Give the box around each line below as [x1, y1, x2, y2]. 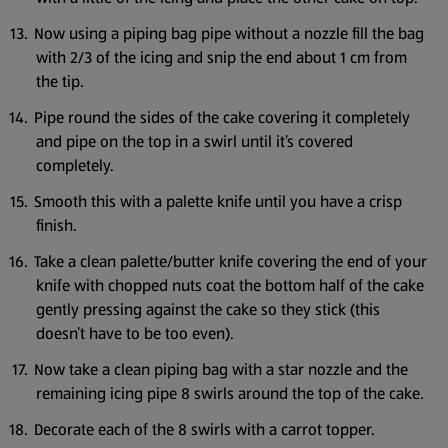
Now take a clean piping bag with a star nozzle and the [34, 358, 408, 381]
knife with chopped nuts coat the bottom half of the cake [36, 274, 424, 297]
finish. [36, 214, 77, 237]
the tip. [36, 70, 84, 93]
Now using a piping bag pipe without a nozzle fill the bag [34, 22, 424, 45]
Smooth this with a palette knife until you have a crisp [34, 190, 402, 213]
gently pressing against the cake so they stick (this [36, 298, 380, 321]
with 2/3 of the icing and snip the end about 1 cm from [36, 46, 407, 69]
